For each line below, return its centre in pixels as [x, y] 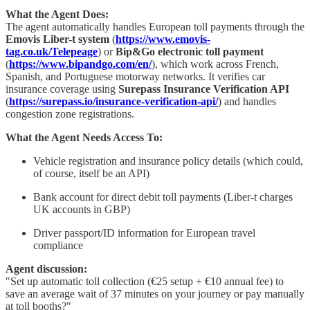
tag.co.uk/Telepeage [52, 51]
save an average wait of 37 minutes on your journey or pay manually [155, 293]
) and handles [247, 101]
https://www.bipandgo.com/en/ [80, 64]
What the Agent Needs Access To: [84, 137]
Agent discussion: [46, 268]
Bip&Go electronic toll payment [190, 51]
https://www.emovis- [163, 39]
